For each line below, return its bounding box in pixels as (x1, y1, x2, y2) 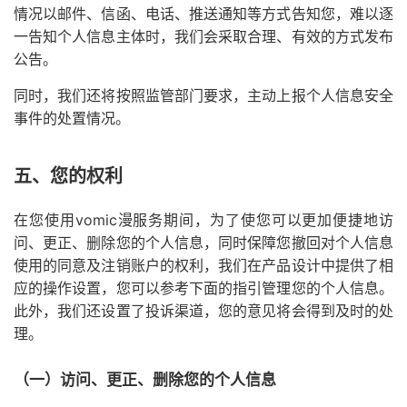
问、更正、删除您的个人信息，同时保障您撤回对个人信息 (14, 233, 393, 252)
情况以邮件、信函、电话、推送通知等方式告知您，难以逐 (14, 5, 393, 23)
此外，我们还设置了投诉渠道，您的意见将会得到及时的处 (14, 302, 393, 320)
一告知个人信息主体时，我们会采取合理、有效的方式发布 (14, 27, 393, 45)
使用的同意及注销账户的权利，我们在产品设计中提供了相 (14, 256, 393, 274)
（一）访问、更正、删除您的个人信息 (14, 371, 276, 389)
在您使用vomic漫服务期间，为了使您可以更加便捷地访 (14, 211, 393, 229)
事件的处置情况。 (14, 109, 130, 127)
